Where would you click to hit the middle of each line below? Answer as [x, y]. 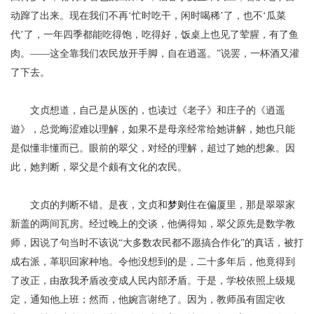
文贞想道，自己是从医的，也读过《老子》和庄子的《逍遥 [158, 110]
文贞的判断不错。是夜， [84, 205]
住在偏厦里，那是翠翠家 [241, 205]
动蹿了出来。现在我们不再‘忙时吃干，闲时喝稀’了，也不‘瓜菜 [148, 16]
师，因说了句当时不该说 [64, 243]
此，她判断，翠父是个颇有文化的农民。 [99, 167]
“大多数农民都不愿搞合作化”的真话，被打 [211, 243]
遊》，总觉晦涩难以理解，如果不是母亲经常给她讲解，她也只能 [153, 129]
